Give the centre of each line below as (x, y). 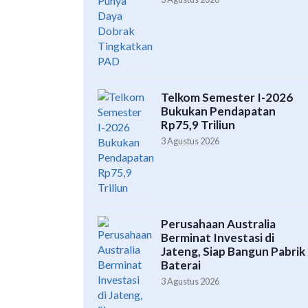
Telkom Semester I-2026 (227, 98)
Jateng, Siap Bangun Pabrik (233, 252)
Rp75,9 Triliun (198, 125)
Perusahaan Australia (218, 224)
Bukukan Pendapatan (218, 111)
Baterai (181, 265)
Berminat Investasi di (218, 238)
